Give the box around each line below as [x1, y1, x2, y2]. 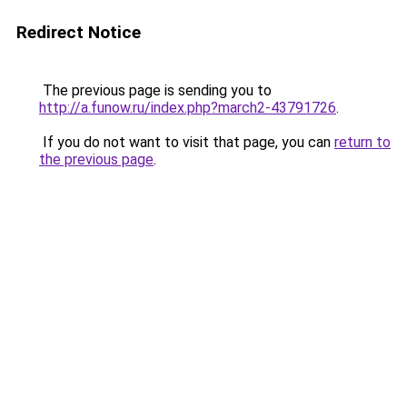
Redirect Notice [16, 22, 141, 43]
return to [334, 134, 391, 151]
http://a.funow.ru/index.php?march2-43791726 [39, 99, 336, 116]
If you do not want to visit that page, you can [39, 134, 334, 151]
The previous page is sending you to [39, 82, 272, 99]
